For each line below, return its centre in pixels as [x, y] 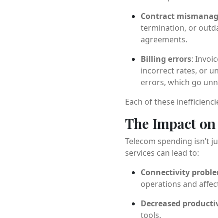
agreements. [164, 39]
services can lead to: [162, 153]
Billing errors [166, 59]
